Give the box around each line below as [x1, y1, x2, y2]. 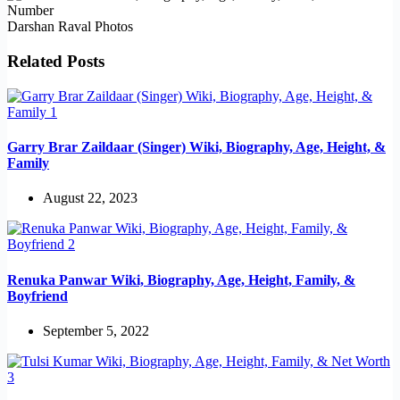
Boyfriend [7, 287, 68, 304]
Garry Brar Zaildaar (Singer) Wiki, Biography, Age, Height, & [7, 139, 386, 155]
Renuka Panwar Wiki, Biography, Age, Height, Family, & [7, 271, 355, 287]
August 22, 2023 [43, 190, 137, 206]
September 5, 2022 [43, 322, 149, 338]
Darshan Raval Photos [7, 19, 133, 35]
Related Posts [7, 52, 104, 71]
